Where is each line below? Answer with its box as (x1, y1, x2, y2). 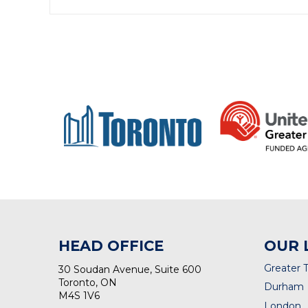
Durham (263, 280, 304, 294)
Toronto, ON (58, 276, 118, 289)
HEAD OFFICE (58, 237, 164, 254)
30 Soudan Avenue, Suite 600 (58, 263, 202, 276)
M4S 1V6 (58, 289, 100, 302)
